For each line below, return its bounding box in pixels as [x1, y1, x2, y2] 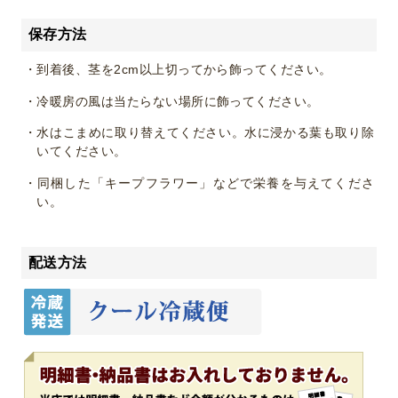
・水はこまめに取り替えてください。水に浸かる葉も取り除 [23, 125, 375, 140]
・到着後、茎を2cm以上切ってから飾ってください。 [23, 62, 332, 77]
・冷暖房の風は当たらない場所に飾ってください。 [23, 93, 320, 108]
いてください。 [36, 144, 127, 159]
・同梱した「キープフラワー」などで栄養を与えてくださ [23, 175, 375, 190]
